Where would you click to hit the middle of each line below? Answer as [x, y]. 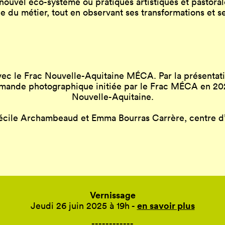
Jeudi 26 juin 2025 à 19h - [84, 205]
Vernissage [113, 195]
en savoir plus [166, 205]
